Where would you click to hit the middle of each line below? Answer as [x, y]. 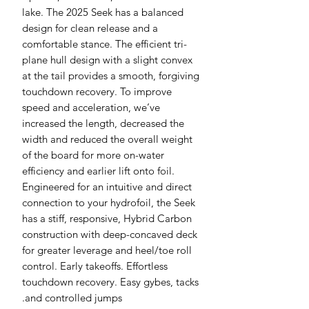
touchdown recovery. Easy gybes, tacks [110, 281]
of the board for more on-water [93, 154]
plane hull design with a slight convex [107, 59]
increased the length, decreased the [103, 123]
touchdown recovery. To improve [97, 91]
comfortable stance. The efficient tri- [104, 43]
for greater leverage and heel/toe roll [107, 250]
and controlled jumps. [73, 297]
